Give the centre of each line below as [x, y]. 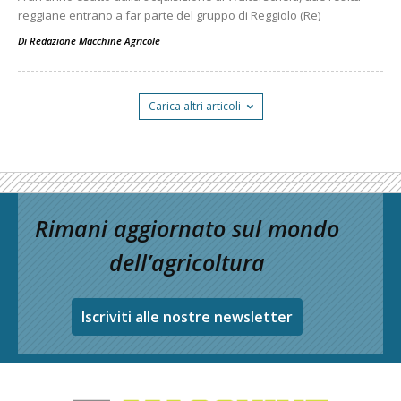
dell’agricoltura [187, 262]
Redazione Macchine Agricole [95, 41]
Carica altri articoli [194, 106]
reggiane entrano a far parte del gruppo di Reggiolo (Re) [169, 15]
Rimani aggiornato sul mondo [187, 228]
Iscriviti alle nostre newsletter [187, 317]
